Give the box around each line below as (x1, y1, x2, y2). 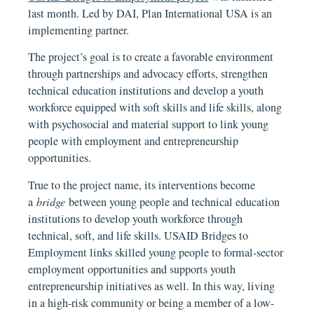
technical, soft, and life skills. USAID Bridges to (28, 227, 249, 243)
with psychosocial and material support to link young (28, 116, 269, 132)
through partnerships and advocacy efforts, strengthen (28, 66, 268, 82)
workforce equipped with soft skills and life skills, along (28, 100, 282, 116)
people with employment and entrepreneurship (28, 133, 239, 149)
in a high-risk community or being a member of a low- (28, 294, 275, 310)
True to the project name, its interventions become (28, 177, 256, 193)
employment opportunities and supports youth (28, 261, 236, 277)
